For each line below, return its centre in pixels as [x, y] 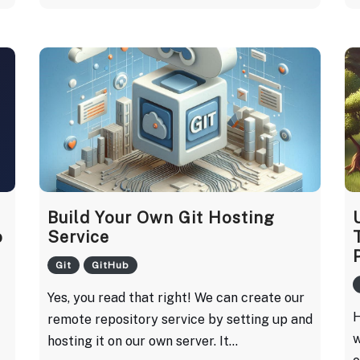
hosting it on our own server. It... [143, 341]
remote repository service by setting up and [180, 319]
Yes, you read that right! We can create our [176, 297]
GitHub [110, 265]
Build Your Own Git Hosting [161, 217]
